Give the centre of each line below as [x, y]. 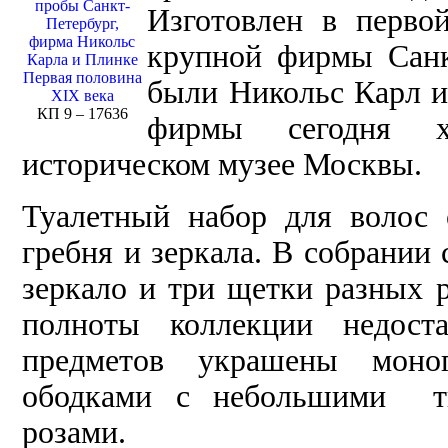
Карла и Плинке [82, 60]
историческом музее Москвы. [222, 165]
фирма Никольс [82, 42]
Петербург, [82, 24]
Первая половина [82, 78]
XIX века [82, 96]
